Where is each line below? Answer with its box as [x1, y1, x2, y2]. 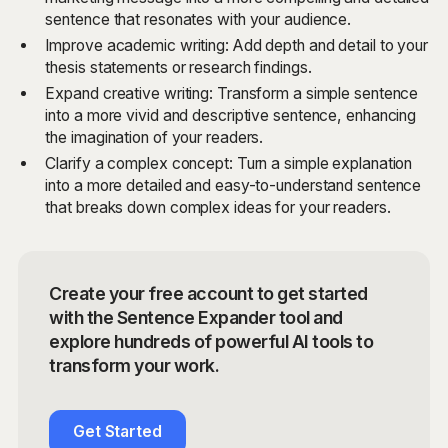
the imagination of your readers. [45, 128, 264, 148]
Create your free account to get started [49, 283, 368, 305]
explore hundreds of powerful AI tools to [49, 331, 374, 353]
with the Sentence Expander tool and [49, 307, 343, 329]
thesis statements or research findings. [45, 58, 312, 78]
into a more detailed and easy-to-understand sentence [45, 176, 422, 196]
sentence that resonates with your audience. [45, 10, 352, 30]
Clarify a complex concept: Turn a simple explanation [45, 154, 413, 174]
